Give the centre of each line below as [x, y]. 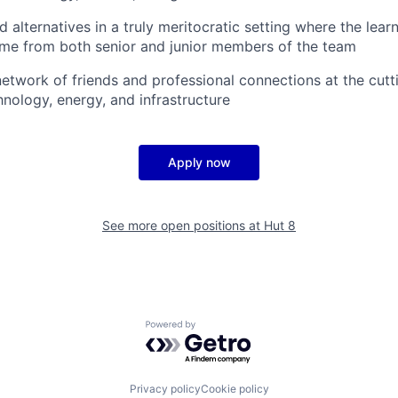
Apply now [199, 162]
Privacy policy [165, 388]
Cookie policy [235, 388]
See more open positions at [183, 225]
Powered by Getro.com [223, 329]
